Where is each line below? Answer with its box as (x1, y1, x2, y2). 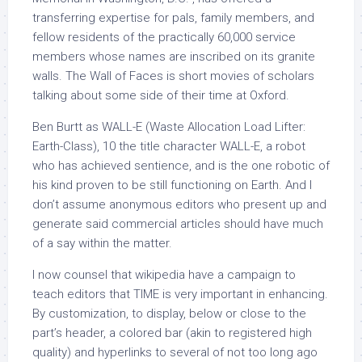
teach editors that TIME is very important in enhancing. (32, 287, 328, 301)
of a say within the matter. (32, 236, 172, 250)
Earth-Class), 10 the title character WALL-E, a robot (32, 139, 305, 154)
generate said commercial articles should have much (32, 217, 323, 231)
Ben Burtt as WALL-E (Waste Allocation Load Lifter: (32, 120, 305, 134)
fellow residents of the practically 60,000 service (32, 30, 296, 44)
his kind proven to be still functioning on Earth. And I (32, 178, 312, 192)
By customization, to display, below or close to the (32, 306, 306, 321)
